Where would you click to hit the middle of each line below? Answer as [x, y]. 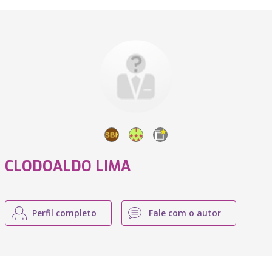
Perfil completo [64, 213]
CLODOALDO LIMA [68, 166]
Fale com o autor [185, 213]
